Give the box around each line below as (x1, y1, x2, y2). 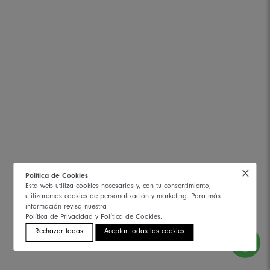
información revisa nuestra (25, 204, 107, 211)
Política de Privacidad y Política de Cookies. (25, 214, 163, 221)
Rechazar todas (35, 228, 84, 236)
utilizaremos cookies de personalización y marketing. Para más (25, 193, 221, 201)
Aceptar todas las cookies (104, 228, 185, 236)
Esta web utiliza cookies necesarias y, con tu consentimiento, (25, 183, 212, 190)
